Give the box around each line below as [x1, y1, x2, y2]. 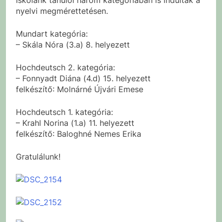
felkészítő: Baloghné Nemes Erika [16, 128, 141, 139]
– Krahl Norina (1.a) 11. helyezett [16, 117, 134, 128]
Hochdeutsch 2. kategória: [16, 62, 115, 72]
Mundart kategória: [16, 28, 88, 39]
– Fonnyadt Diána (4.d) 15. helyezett [16, 73, 151, 83]
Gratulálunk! [16, 151, 60, 162]
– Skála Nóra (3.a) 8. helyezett [16, 39, 130, 50]
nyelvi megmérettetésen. [16, 5, 108, 16]
